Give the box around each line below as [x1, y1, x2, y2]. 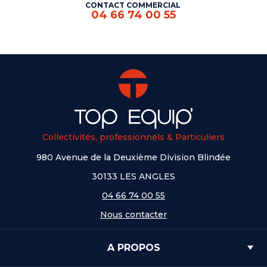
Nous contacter [100, 209, 167, 221]
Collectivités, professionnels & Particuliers [42, 132, 225, 143]
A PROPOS [107, 242, 160, 254]
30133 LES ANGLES [92, 171, 175, 182]
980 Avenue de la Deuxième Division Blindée [36, 152, 231, 163]
